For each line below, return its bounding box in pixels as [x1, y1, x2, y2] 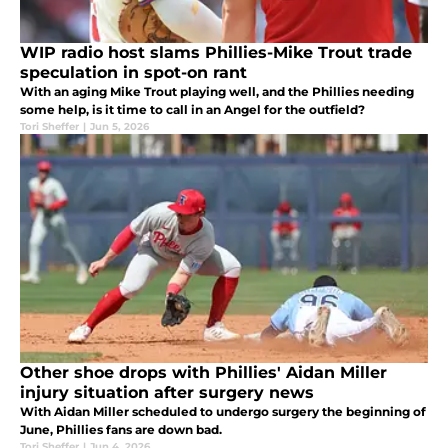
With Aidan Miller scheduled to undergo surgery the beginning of [20, 403, 426, 419]
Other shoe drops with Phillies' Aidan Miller [20, 362, 387, 382]
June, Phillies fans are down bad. [20, 421, 222, 437]
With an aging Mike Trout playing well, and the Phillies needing [20, 83, 414, 99]
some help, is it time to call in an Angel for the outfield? [20, 101, 365, 117]
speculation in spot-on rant [20, 62, 247, 82]
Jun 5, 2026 [90, 119, 149, 133]
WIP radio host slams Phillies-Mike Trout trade [20, 42, 412, 62]
